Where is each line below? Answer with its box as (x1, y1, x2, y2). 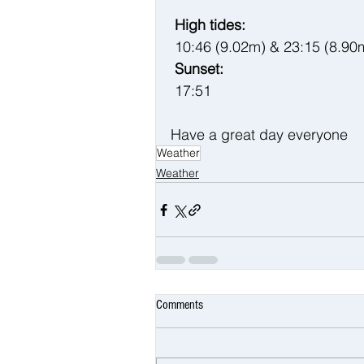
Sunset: (175, 59, 223, 79)
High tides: (175, 15, 245, 35)
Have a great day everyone (171, 125, 352, 145)
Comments (156, 297, 203, 313)
